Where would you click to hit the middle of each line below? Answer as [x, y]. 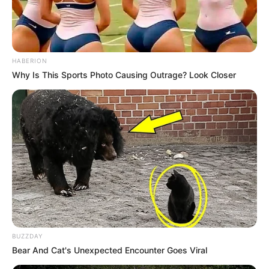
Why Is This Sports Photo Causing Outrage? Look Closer [124, 74]
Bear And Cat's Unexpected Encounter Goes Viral [110, 250]
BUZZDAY [27, 236]
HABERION [30, 60]
